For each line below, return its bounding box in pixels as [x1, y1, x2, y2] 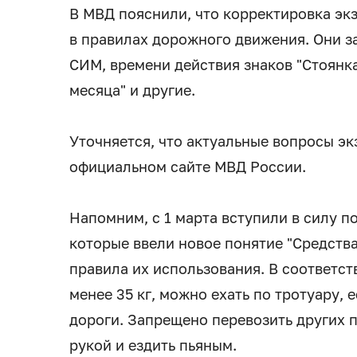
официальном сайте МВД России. [69, 158, 306, 176]
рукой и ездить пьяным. [69, 336, 237, 355]
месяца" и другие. [69, 81, 195, 100]
